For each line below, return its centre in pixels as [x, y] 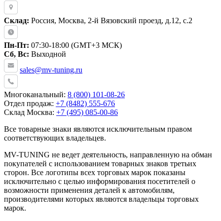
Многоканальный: [36, 95]
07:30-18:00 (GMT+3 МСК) [75, 45]
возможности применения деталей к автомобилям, [89, 190]
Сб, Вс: [17, 54]
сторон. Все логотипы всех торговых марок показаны [95, 173]
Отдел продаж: [30, 104]
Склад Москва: [30, 112]
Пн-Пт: [17, 45]
